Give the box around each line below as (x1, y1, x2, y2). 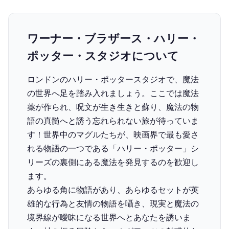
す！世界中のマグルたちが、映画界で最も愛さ (27, 129, 199, 140)
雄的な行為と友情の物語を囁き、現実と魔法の (27, 198, 199, 209)
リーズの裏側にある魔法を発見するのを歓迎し (27, 157, 199, 167)
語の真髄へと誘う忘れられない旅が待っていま (27, 116, 199, 126)
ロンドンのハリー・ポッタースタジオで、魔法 (27, 74, 199, 84)
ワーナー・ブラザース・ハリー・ (27, 32, 200, 45)
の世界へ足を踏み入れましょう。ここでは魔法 (27, 88, 199, 98)
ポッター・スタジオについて (27, 49, 179, 62)
